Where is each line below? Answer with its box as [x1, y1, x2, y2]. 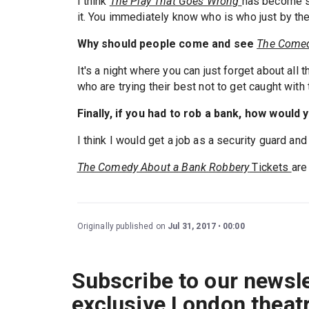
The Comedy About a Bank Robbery [77, 161, 250, 174]
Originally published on [77, 221, 168, 231]
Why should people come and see [77, 37, 257, 50]
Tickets [249, 161, 292, 174]
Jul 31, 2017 [168, 221, 216, 231]
